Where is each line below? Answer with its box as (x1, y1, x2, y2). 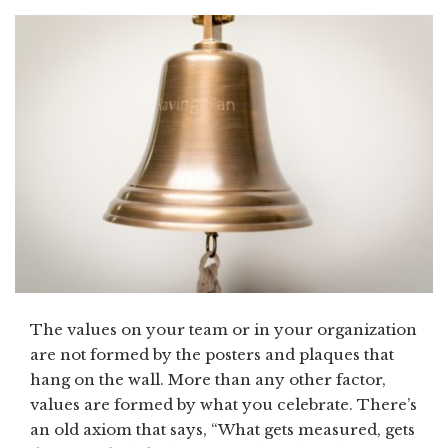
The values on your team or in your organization (30, 320, 417, 340)
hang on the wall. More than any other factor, (30, 370, 386, 390)
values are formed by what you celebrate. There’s (30, 395, 417, 415)
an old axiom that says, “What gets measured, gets (30, 420, 415, 440)
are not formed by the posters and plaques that (30, 345, 394, 365)
